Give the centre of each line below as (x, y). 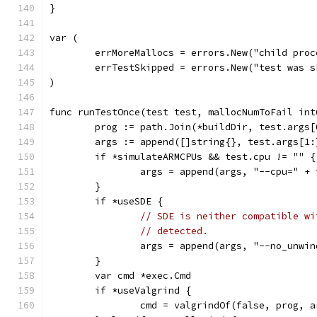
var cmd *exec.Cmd (143, 276)
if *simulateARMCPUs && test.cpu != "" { (205, 157)
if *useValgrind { (143, 290)
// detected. (174, 231)
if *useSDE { (129, 201)
